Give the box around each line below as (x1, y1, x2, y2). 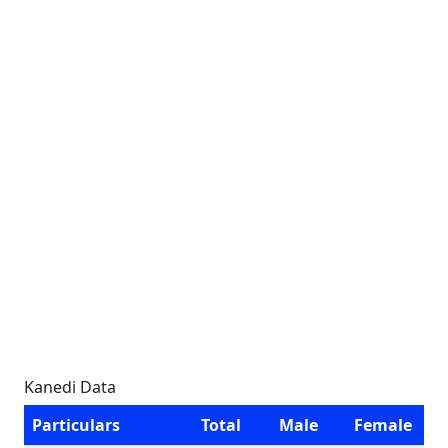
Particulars (32, 414, 120, 436)
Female (354, 414, 412, 436)
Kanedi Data (24, 376, 116, 398)
